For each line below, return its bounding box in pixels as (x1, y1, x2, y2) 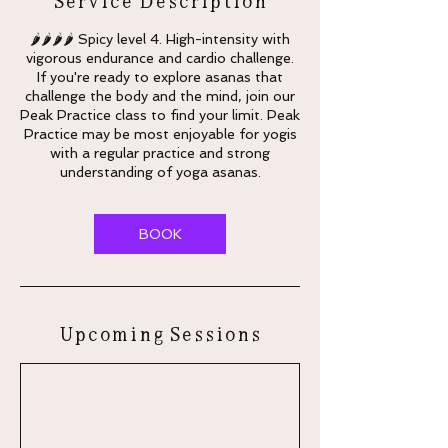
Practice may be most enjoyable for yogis (23, 126, 297, 143)
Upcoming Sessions (59, 318, 261, 348)
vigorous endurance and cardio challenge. (26, 50, 294, 67)
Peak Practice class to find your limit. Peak (20, 107, 300, 124)
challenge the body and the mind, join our (25, 88, 295, 105)
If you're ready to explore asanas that (37, 69, 283, 86)
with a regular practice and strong (50, 145, 270, 162)
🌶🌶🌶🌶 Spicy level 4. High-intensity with (30, 31, 290, 48)
